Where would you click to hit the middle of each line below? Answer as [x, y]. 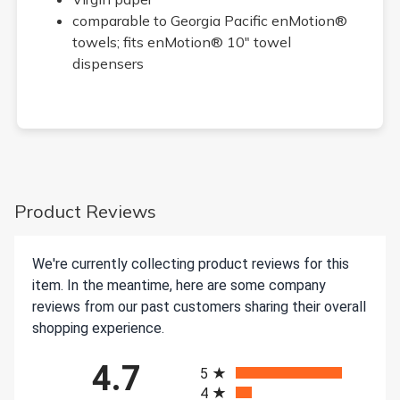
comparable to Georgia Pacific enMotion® [209, 20]
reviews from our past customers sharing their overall [199, 306]
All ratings [230, 357]
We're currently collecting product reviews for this [191, 263]
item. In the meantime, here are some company [179, 285]
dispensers [108, 63]
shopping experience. [98, 328]
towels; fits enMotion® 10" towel [181, 42]
